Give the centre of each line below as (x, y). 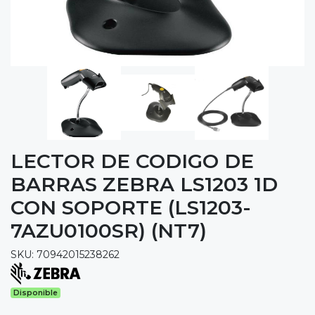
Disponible (36, 292)
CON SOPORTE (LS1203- (131, 207)
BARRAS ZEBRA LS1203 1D (144, 184)
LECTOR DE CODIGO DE (132, 161)
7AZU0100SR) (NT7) (109, 230)
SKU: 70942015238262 (65, 254)
